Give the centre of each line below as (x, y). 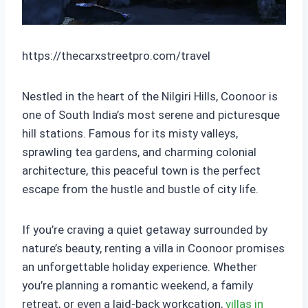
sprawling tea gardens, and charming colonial (139, 152)
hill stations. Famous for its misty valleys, (130, 133)
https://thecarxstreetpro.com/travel (116, 56)
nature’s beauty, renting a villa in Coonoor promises (153, 248)
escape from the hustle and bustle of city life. (140, 189)
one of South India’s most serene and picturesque (151, 115)
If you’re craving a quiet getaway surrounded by (145, 230)
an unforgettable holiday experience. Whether (140, 267)
